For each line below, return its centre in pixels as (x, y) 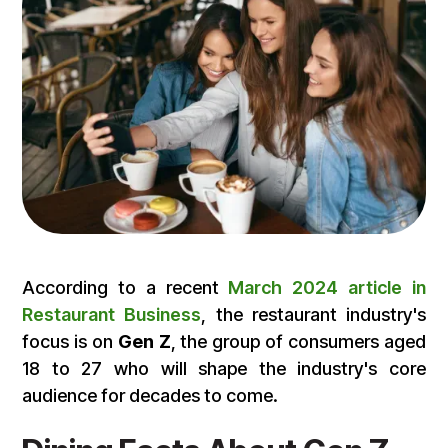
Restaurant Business (112, 315)
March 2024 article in (327, 288)
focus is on (70, 342)
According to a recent (125, 288)
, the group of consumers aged (298, 342)
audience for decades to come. (152, 396)
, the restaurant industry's (313, 315)
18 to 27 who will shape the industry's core (224, 369)
